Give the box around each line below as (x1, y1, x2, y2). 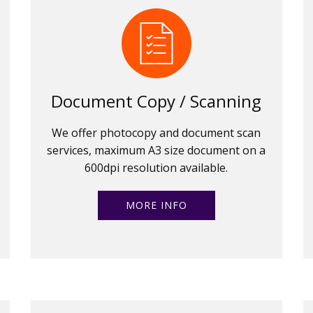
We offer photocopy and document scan (52, 124, 261, 140)
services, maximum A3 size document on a (47, 142, 266, 158)
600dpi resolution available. (85, 159, 228, 175)
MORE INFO (118, 198, 194, 212)
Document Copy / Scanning (51, 89, 262, 112)
